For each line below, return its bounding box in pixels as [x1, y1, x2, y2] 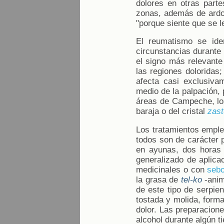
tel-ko [180, 175, 202, 185]
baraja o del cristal [136, 106, 207, 116]
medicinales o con [136, 165, 207, 175]
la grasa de [136, 175, 181, 185]
